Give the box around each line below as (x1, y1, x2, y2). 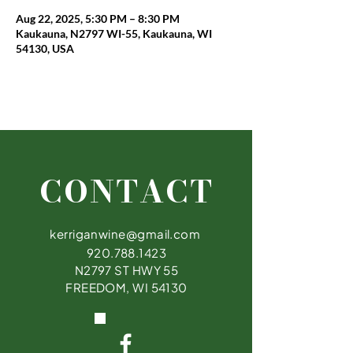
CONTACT (39, 168, 214, 215)
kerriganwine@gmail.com (50, 226, 201, 241)
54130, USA (16, 42, 74, 55)
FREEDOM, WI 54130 (65, 280, 188, 295)
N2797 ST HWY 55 (74, 262, 179, 277)
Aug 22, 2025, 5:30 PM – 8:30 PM (16, 12, 180, 25)
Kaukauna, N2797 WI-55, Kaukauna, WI (16, 27, 212, 40)
